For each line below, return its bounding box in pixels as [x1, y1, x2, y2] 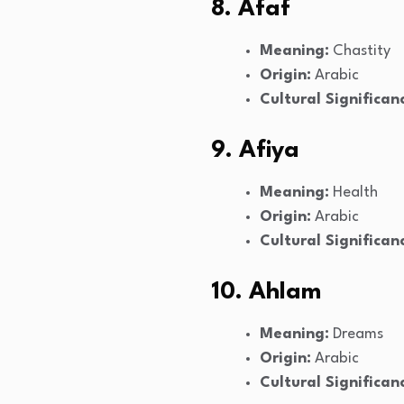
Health [329, 185, 378, 201]
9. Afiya [211, 139, 299, 163]
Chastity [329, 43, 390, 60]
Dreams [329, 326, 383, 343]
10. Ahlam [211, 280, 321, 305]
